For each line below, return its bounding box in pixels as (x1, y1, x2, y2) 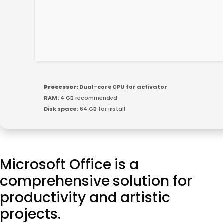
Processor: (44, 82, 78, 91)
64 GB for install (78, 104, 125, 112)
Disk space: (44, 104, 78, 112)
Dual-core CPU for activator (78, 82, 167, 91)
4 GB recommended (59, 93, 117, 102)
